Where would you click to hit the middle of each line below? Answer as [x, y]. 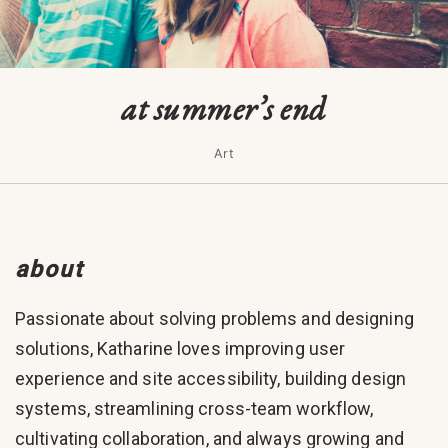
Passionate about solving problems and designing [214, 318]
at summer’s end [224, 108]
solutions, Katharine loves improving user [180, 348]
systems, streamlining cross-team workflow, [194, 408]
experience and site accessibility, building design [211, 378]
